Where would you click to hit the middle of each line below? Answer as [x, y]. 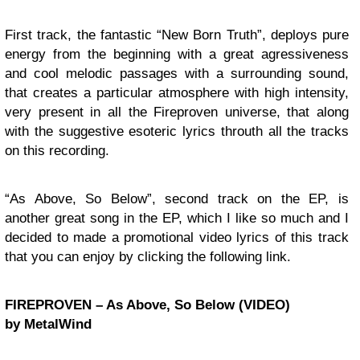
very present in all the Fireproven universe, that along [177, 112]
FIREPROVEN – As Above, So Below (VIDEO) [147, 305]
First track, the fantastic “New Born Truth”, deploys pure [177, 35]
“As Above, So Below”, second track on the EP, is [177, 198]
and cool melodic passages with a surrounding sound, [177, 73]
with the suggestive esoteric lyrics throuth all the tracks [177, 131]
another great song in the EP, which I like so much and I [177, 218]
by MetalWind [48, 324]
